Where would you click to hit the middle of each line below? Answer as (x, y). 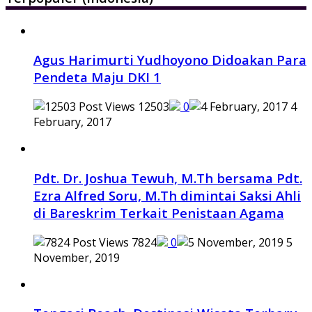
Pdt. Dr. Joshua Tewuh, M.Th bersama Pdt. (168, 178)
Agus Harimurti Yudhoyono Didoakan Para (170, 60)
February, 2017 (72, 122)
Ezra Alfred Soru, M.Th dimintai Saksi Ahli (167, 195)
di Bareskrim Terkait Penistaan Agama (159, 212)
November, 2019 (77, 257)
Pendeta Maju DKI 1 (97, 77)
